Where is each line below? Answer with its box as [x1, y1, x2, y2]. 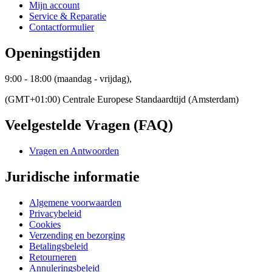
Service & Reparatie [29, 11, 106, 22]
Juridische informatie [5, 168, 140, 185]
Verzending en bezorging [29, 229, 125, 240]
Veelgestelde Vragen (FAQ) [5, 117, 173, 133]
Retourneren [29, 251, 76, 262]
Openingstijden [5, 45, 100, 61]
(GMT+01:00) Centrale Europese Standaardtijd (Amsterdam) [5, 94, 239, 105]
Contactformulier [29, 22, 94, 33]
